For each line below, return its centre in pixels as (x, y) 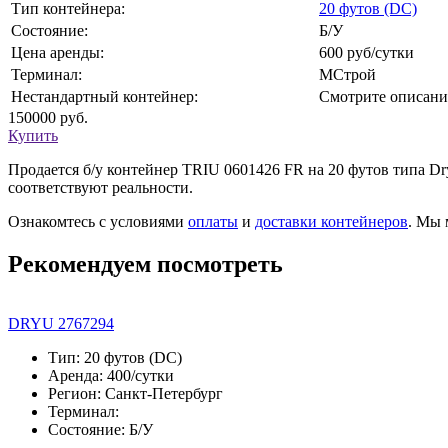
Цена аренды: (57, 52)
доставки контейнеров (331, 221)
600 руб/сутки (366, 52)
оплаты (213, 221)
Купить (33, 135)
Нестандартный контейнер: (104, 96)
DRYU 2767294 (61, 324)
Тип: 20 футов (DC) (115, 358)
